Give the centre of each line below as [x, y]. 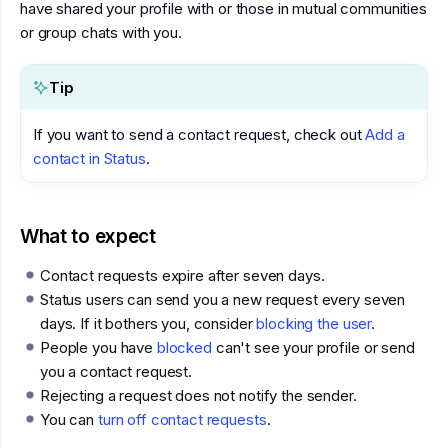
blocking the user [314, 323]
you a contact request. [116, 371]
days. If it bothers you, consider [148, 323]
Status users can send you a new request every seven [223, 299]
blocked [184, 347]
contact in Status [89, 158]
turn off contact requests [182, 419]
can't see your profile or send [313, 347]
